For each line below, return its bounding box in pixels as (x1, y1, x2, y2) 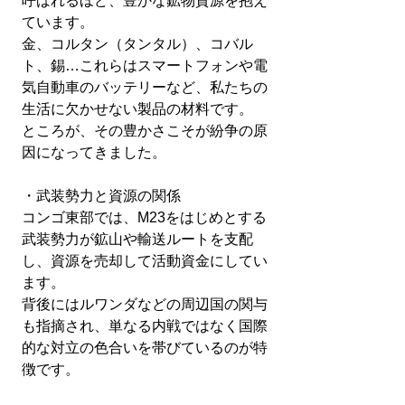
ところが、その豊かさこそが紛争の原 (22, 123, 268, 138)
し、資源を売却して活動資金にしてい (22, 253, 268, 268)
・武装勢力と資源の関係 (22, 188, 181, 203)
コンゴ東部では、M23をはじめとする (22, 210, 267, 225)
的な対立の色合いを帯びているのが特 (22, 340, 268, 355)
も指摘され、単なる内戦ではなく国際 (22, 318, 268, 334)
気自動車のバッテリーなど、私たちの (22, 80, 268, 95)
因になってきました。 (22, 145, 166, 160)
